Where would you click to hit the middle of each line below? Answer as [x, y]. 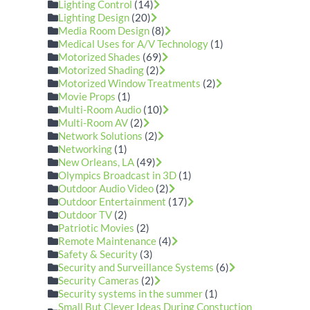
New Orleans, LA [97, 162]
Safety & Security [98, 254]
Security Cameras [100, 280]
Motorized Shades [100, 57]
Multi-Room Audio [100, 109]
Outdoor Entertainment [112, 201]
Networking [85, 149]
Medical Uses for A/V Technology [134, 44]
